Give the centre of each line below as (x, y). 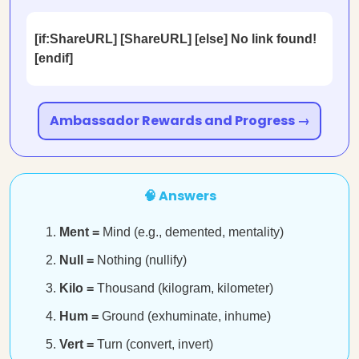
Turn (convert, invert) (155, 344)
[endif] (54, 58)
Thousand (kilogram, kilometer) (185, 288)
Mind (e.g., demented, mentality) (193, 232)
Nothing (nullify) (142, 260)
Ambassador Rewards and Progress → (179, 121)
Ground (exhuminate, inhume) (186, 316)
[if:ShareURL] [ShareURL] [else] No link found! (175, 39)
